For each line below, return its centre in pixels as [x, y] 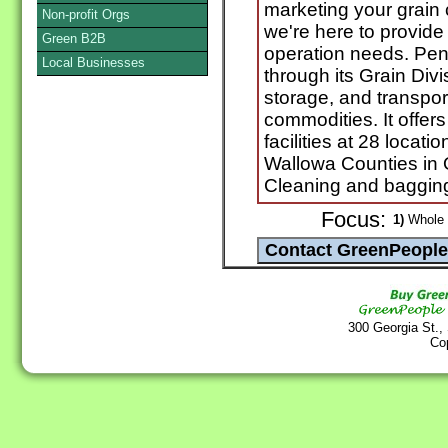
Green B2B [74, 38]
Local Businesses [93, 62]
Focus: [353, 220]
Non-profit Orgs [86, 14]
